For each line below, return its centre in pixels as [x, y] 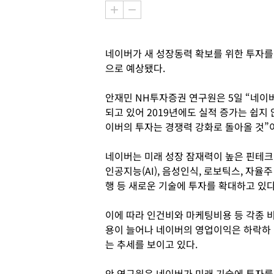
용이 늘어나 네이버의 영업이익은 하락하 [188, 229]
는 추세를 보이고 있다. [151, 244]
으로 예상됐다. [135, 68]
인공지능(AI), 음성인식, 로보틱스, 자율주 [189, 171]
